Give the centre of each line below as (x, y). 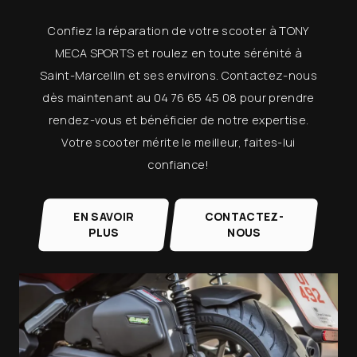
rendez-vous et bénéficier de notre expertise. (178, 120)
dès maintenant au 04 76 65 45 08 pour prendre (178, 98)
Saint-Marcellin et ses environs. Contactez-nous (178, 75)
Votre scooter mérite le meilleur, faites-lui (178, 142)
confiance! (178, 165)
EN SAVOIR (104, 216)
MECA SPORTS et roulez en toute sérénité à (178, 53)
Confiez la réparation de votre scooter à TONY (178, 31)
